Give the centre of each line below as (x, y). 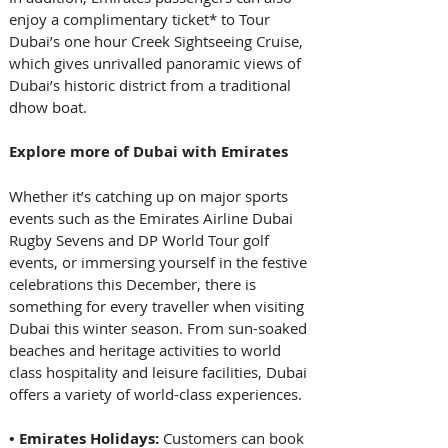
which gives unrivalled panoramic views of (157, 63)
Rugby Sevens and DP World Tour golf (141, 240)
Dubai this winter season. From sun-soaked (160, 328)
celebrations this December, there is (134, 284)
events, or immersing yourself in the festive (160, 262)
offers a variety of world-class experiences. (157, 394)
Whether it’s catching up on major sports (150, 196)
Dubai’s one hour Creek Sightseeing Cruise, (158, 41)
